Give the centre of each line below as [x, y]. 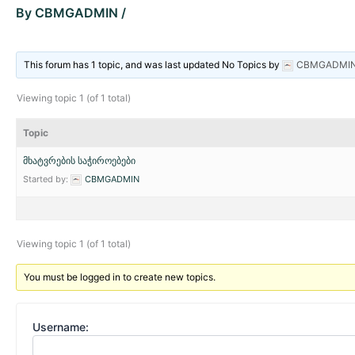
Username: [61, 326]
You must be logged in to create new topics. [120, 277]
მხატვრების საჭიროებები [79, 160]
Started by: [47, 179]
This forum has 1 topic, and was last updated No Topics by [153, 64]
